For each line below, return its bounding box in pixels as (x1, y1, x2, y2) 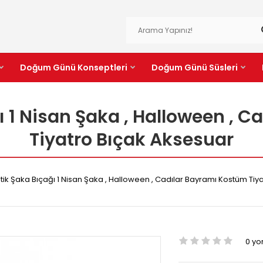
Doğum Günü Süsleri (151, 62, 238, 73)
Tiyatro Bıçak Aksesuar (29, 127, 234, 152)
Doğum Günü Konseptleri (19, 62, 127, 73)
